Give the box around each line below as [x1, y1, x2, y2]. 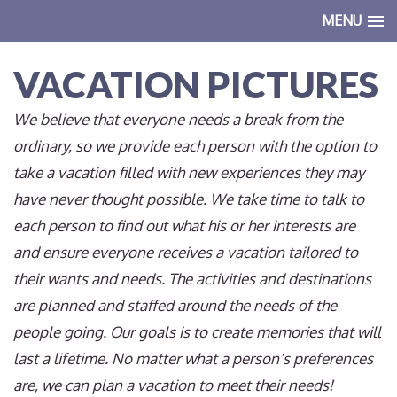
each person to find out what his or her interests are [13, 216, 355, 235]
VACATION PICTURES [13, 63, 378, 106]
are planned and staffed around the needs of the [13, 296, 337, 315]
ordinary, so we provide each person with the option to [13, 136, 377, 155]
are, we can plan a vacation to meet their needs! [13, 376, 333, 394]
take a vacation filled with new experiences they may [13, 163, 364, 182]
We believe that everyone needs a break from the [13, 110, 343, 128]
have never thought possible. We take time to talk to [13, 190, 364, 208]
